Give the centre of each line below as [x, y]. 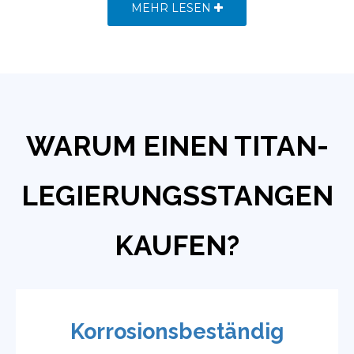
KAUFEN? [177, 246]
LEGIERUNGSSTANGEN [177, 196]
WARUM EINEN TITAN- [177, 146]
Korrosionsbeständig [177, 332]
